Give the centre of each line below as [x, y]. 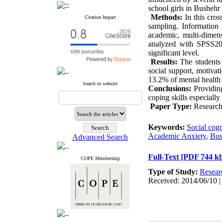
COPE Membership [100, 158]
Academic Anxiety [177, 136]
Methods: [165, 17]
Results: [164, 62]
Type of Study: [174, 172]
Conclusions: [169, 88]
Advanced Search [100, 137]
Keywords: [167, 127]
